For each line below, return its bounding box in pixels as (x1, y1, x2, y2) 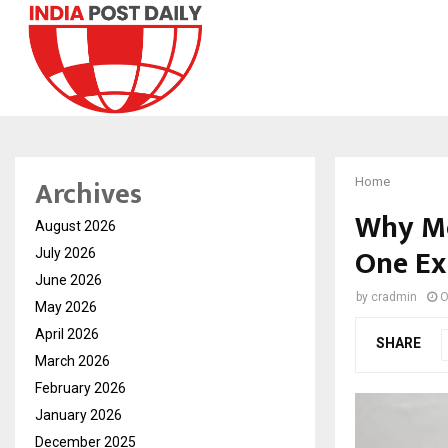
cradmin (371, 289, 417, 304)
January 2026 (35, 406, 122, 423)
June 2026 (35, 271, 102, 288)
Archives (35, 170, 142, 218)
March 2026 (35, 352, 110, 369)
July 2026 (35, 244, 96, 261)
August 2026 (35, 217, 116, 234)
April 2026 (35, 325, 99, 342)
